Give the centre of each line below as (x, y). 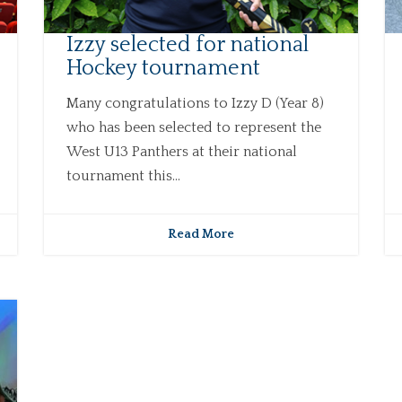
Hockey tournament (163, 69)
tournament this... (123, 176)
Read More (201, 235)
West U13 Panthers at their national (181, 152)
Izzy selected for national (187, 45)
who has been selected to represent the (193, 128)
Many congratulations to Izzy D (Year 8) (195, 104)
